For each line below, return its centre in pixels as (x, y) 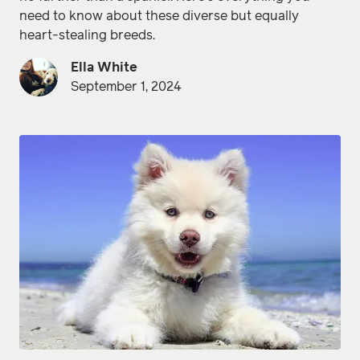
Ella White (104, 68)
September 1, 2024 (126, 87)
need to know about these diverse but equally (159, 16)
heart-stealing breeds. (87, 36)
